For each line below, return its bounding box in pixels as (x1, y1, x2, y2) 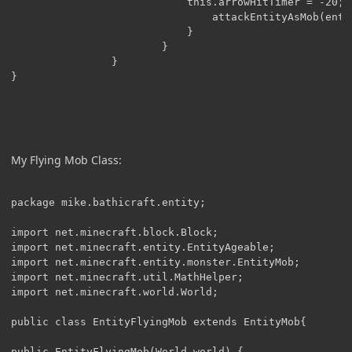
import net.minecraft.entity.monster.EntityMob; (11, 255, 300, 268)
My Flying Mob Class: (11, 152, 122, 167)
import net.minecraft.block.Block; (11, 225, 218, 238)
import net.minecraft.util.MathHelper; (11, 270, 244, 283)
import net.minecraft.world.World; (11, 285, 218, 298)
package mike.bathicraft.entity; (11, 196, 206, 208)
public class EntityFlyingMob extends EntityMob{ (11, 315, 306, 328)
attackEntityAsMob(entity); (11, 10, 162, 23)
